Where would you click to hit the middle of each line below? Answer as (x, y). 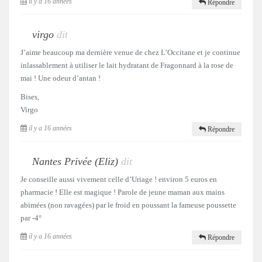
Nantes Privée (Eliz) (75, 161)
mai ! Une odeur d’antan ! (61, 78)
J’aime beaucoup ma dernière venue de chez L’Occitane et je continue (130, 52)
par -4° (31, 218)
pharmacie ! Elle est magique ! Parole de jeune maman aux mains (123, 192)
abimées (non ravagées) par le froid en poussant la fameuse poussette (128, 205)
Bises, (30, 96)
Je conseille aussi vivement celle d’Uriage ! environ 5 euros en (119, 179)
